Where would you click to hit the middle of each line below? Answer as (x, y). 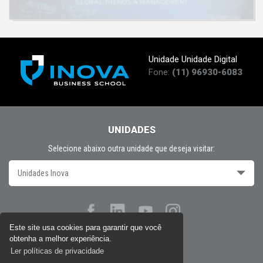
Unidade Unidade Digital (193, 60)
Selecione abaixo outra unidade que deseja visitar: (131, 149)
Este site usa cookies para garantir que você (85, 227)
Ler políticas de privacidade (58, 251)
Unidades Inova (43, 173)
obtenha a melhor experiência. (60, 238)
